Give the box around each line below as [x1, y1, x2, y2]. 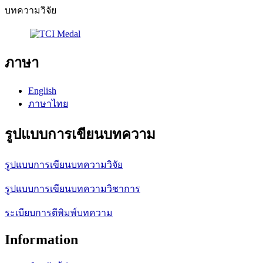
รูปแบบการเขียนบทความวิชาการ [5, 183, 140, 194]
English [28, 85, 56, 96]
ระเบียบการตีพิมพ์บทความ [5, 207, 113, 218]
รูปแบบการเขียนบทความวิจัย [5, 159, 123, 170]
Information [5, 231, 78, 247]
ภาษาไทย [28, 98, 68, 109]
